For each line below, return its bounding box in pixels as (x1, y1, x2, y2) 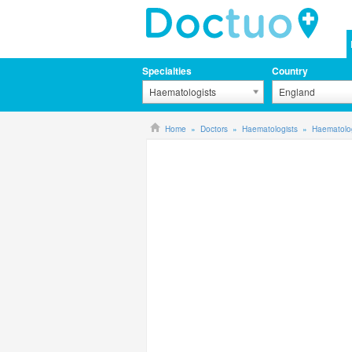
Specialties (142, 64, 192, 78)
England (279, 85, 316, 98)
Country (272, 64, 309, 78)
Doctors (200, 123, 228, 134)
